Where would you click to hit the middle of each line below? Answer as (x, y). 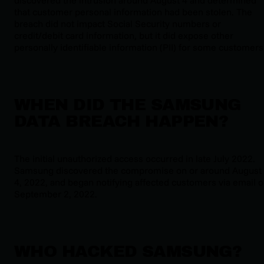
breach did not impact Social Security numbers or (118, 23)
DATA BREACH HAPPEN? (121, 121)
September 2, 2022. (56, 194)
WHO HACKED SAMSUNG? (128, 252)
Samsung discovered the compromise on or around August (138, 170)
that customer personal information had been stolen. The (133, 11)
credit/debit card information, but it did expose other (124, 35)
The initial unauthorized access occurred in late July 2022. (135, 158)
